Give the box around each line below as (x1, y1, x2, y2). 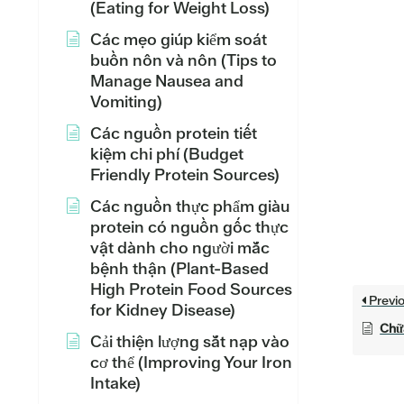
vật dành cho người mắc (90, 237, 270, 258)
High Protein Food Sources (90, 279, 292, 299)
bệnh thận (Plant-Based (90, 258, 269, 279)
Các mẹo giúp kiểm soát (90, 29, 267, 50)
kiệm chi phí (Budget (90, 143, 243, 164)
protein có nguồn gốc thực (90, 216, 289, 237)
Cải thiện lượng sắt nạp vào (90, 331, 289, 352)
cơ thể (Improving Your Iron (90, 352, 292, 372)
